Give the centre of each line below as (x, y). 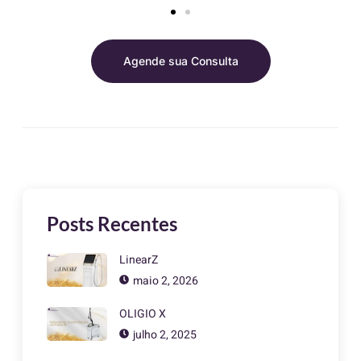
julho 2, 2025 (165, 334)
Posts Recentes (112, 223)
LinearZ (139, 259)
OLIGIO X (143, 313)
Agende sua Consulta (180, 60)
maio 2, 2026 (166, 280)
